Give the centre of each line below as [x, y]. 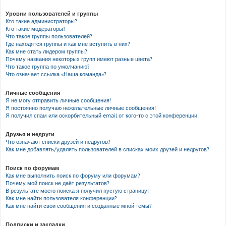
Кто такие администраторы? [41, 21]
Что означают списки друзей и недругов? [58, 142]
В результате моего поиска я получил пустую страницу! [77, 191]
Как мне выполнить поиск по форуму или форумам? [73, 176]
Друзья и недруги [30, 134]
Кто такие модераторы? [36, 29]
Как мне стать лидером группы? [46, 51]
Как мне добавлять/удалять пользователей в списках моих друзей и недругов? [107, 149]
